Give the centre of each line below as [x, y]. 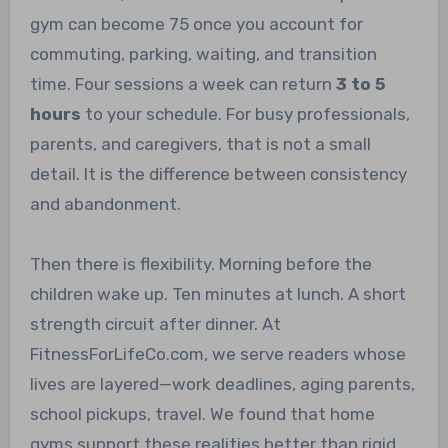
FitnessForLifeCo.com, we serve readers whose [217, 353]
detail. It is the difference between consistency [218, 173]
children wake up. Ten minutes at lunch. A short [217, 293]
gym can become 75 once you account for [196, 23]
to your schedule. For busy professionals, [245, 113]
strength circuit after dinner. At [155, 323]
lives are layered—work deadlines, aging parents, [222, 383]
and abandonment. [105, 203]
